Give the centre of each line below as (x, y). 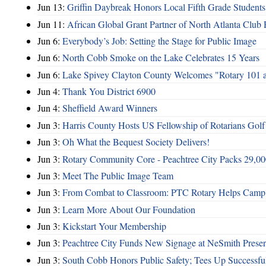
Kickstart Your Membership (114, 226)
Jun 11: (52, 24)
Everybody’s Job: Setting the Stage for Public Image (159, 40)
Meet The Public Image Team (118, 175)
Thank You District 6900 (109, 91)
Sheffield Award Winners (110, 108)
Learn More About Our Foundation (129, 209)
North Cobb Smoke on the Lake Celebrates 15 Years (161, 58)
